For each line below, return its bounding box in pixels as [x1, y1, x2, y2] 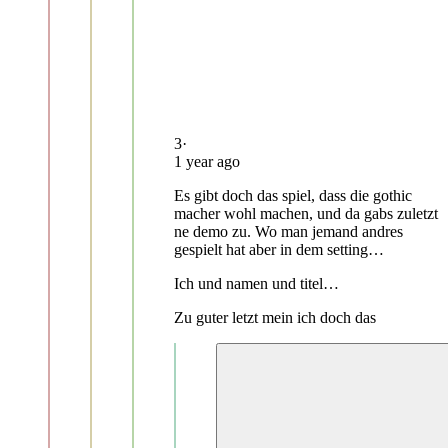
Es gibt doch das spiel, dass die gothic [174, 186, 412, 204]
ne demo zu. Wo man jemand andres [174, 222, 403, 240]
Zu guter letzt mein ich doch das [174, 308, 376, 326]
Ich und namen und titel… [174, 274, 339, 292]
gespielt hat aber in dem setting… [174, 240, 384, 258]
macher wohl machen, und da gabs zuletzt [174, 204, 438, 222]
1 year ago [174, 152, 240, 170]
